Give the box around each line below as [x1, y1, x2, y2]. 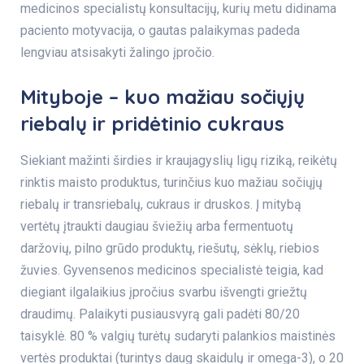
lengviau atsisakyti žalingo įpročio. [20, 45, 214, 60]
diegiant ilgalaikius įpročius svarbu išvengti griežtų [20, 284, 307, 300]
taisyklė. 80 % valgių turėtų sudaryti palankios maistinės [20, 328, 336, 344]
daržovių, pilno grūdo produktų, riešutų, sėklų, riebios [20, 240, 319, 256]
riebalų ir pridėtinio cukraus [20, 111, 284, 136]
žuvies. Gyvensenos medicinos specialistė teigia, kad [20, 262, 323, 278]
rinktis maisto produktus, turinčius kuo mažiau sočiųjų [20, 175, 323, 190]
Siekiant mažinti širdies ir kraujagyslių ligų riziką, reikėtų [20, 153, 337, 168]
